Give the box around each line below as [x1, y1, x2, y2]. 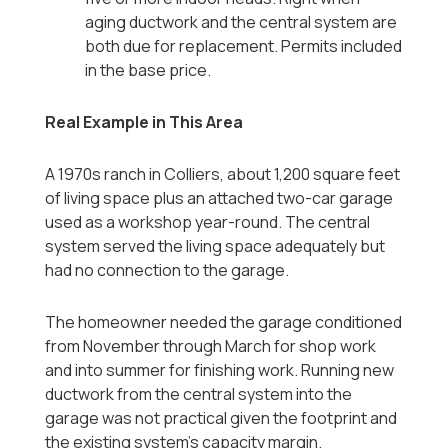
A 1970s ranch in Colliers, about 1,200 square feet [45, 163, 401, 186]
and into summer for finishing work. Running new [45, 359, 395, 382]
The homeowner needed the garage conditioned [45, 311, 403, 334]
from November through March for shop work [45, 335, 377, 358]
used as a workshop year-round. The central [45, 211, 371, 234]
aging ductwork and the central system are [85, 11, 398, 34]
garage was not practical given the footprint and [45, 407, 398, 430]
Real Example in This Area [45, 111, 244, 134]
